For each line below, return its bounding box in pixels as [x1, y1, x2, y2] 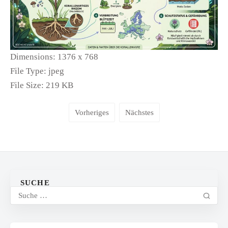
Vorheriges [74, 108, 109, 117]
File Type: [10, 66, 46, 76]
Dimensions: [10, 52, 55, 62]
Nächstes [125, 108, 154, 117]
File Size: [10, 80, 44, 91]
